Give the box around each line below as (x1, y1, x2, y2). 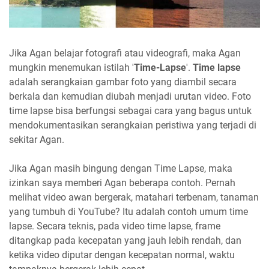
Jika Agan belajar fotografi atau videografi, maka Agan (9, 47, 241, 59)
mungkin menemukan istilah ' (9, 62, 134, 73)
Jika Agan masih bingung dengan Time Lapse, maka (9, 163, 232, 174)
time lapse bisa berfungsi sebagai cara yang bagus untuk (9, 105, 252, 116)
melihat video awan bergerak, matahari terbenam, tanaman (9, 192, 259, 203)
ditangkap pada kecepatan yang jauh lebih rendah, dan (9, 235, 241, 246)
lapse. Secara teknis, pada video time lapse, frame (9, 220, 220, 232)
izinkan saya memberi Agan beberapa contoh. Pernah (9, 177, 235, 189)
